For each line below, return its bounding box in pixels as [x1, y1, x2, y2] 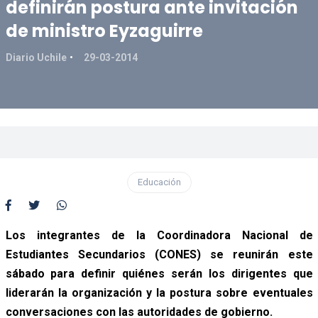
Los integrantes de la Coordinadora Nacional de [5, 228, 313, 242]
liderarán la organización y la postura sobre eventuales [5, 285, 313, 300]
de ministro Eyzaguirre [5, 18, 203, 43]
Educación [137, 176, 181, 187]
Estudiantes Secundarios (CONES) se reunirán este [5, 247, 313, 261]
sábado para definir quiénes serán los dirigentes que [5, 266, 313, 280]
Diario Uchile [5, 51, 67, 63]
